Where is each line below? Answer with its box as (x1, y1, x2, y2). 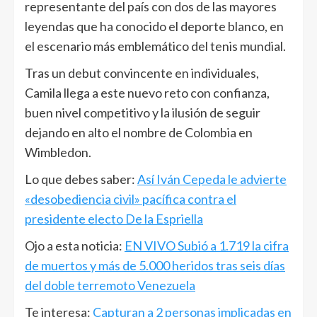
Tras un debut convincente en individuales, (25, 64, 259, 81)
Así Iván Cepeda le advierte (137, 171, 287, 187)
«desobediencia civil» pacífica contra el (25, 190, 236, 207)
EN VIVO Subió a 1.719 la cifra (125, 237, 289, 253)
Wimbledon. (25, 144, 91, 160)
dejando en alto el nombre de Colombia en (25, 124, 253, 140)
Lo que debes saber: (25, 171, 137, 187)
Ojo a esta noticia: (25, 237, 125, 253)
